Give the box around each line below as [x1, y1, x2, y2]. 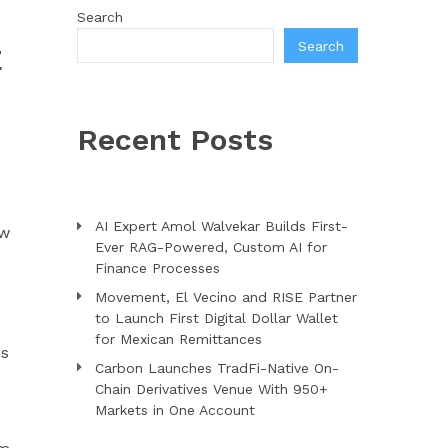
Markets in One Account [94, 402, 255, 418]
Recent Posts [76, 122, 273, 157]
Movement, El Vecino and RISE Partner [94, 289, 357, 305]
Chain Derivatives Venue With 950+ [94, 381, 328, 397]
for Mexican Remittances [94, 331, 262, 347]
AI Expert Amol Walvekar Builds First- [94, 218, 348, 234]
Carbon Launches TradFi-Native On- [94, 360, 339, 376]
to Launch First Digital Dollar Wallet [94, 310, 338, 326]
